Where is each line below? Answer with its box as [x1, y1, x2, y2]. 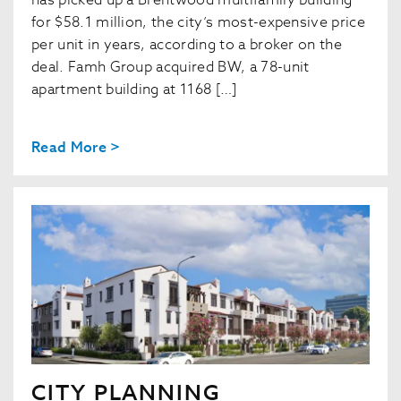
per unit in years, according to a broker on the [31, 34, 343, 56]
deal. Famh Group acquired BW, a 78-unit [31, 56, 310, 79]
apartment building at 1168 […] [31, 79, 237, 101]
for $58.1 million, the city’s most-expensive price [31, 12, 366, 34]
